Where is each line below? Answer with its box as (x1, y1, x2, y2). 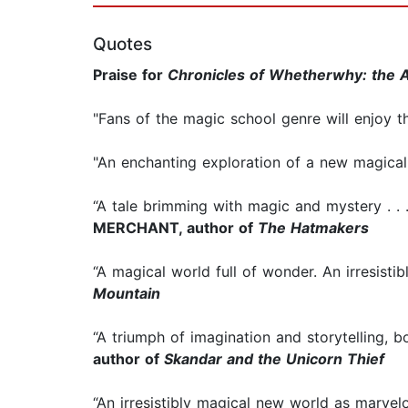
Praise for (93, 66, 168, 85)
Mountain (93, 284, 160, 303)
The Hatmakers (258, 219, 369, 238)
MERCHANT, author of (93, 219, 258, 238)
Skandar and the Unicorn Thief (164, 350, 384, 369)
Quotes (93, 34, 152, 56)
